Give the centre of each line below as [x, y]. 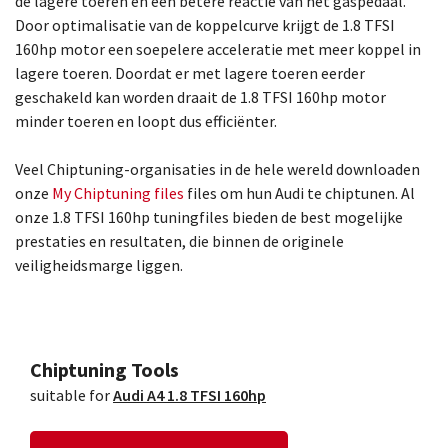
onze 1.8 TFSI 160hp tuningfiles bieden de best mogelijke [209, 217]
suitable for [71, 395]
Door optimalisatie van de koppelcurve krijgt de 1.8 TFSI [205, 25]
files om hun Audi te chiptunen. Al [301, 193]
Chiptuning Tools [104, 369]
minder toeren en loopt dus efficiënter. [146, 121]
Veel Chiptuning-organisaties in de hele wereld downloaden [217, 169]
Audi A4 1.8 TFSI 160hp [189, 395]
